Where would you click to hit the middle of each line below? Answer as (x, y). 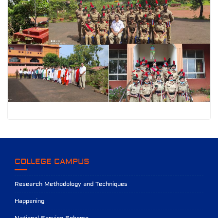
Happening (29, 201)
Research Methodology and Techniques (71, 184)
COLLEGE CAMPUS (52, 161)
